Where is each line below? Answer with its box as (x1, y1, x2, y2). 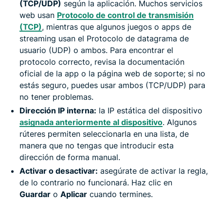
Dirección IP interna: (19, 105, 96, 115)
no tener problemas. (19, 91, 93, 102)
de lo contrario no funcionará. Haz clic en (19, 177, 172, 187)
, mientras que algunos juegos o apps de (42, 21, 191, 32)
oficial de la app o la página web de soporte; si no (19, 68, 205, 78)
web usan (19, 10, 57, 20)
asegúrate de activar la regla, (98, 165, 208, 176)
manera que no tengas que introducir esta (19, 140, 174, 150)
